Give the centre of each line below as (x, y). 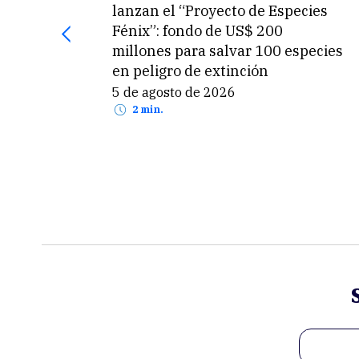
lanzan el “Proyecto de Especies (220, 11)
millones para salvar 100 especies (228, 51)
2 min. (151, 110)
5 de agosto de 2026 (178, 93)
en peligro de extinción (191, 71)
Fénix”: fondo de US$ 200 (198, 31)
